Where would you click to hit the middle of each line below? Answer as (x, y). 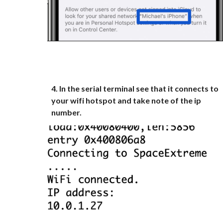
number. (66, 112)
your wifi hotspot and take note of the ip (126, 100)
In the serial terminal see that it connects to (139, 88)
